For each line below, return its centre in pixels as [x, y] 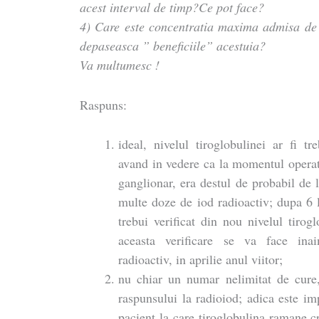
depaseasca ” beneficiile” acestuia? [173, 45]
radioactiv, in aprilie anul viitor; [201, 260]
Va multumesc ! [120, 64]
